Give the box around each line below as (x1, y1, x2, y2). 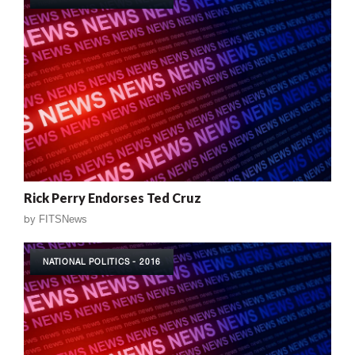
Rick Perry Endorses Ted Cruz (24, 190, 201, 206)
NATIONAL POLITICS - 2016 (43, 257, 162, 267)
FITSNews (39, 213, 87, 226)
